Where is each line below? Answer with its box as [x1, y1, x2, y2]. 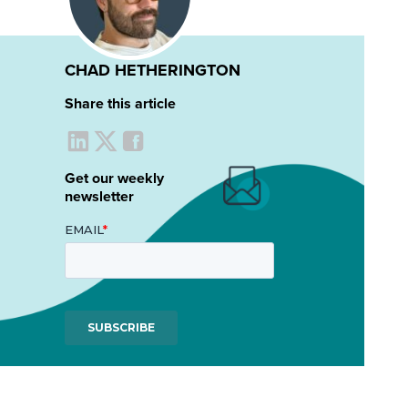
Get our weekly [64, 168, 164, 189]
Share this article [64, 93, 176, 115]
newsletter [64, 186, 134, 208]
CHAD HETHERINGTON [64, 58, 240, 83]
